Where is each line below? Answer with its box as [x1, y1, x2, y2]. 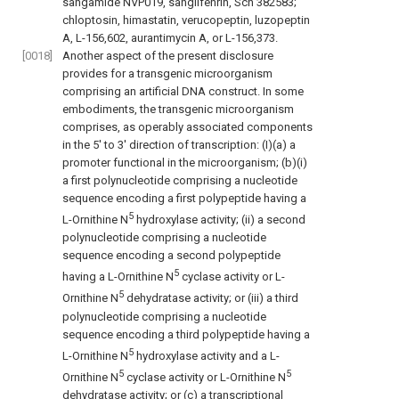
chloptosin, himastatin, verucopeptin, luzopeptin [62, 12, 310, 27]
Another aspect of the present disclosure [62, 48, 273, 62]
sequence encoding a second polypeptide [62, 248, 281, 263]
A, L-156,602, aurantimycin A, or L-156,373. [62, 30, 278, 45]
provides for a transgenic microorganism [62, 66, 273, 80]
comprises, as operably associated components [62, 119, 313, 134]
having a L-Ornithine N [62, 270, 174, 284]
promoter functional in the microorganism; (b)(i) [62, 155, 307, 169]
